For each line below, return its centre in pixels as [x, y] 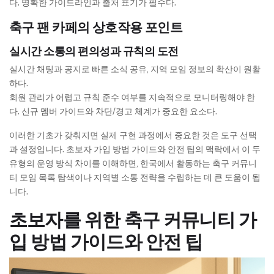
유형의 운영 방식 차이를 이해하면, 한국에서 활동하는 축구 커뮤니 [133, 164]
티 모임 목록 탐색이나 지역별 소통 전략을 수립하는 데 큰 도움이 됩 [135, 178]
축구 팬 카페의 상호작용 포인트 [96, 28]
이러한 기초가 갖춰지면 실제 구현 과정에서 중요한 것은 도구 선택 [133, 135]
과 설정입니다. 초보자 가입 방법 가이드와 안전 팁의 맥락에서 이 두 [135, 150]
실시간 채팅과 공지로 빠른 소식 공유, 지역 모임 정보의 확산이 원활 [135, 69]
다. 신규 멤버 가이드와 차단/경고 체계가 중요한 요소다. [113, 112]
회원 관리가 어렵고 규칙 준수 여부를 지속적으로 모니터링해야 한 [132, 98]
